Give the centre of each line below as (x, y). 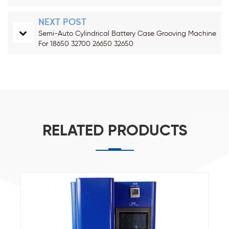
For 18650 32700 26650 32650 (86, 44)
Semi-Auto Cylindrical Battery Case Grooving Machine (127, 33)
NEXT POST (62, 22)
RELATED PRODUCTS (114, 131)
